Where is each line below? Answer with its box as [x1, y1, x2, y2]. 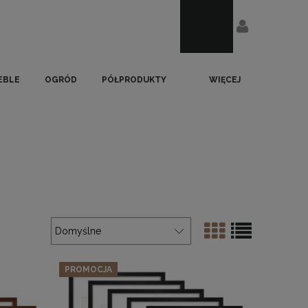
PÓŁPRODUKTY [102, 75, 166, 85]
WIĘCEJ [209, 75, 241, 85]
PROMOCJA [65, 264, 112, 274]
